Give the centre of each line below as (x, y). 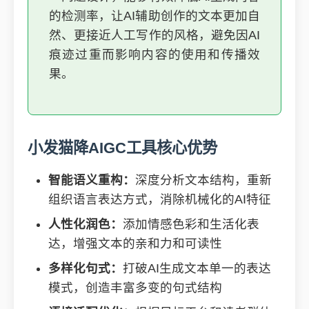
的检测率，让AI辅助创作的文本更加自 (154, 16)
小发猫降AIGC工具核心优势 (122, 148)
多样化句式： (86, 268)
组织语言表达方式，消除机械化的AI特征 (160, 199)
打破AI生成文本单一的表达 (197, 268)
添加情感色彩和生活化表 (191, 224)
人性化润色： (86, 224)
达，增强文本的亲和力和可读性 (135, 243)
